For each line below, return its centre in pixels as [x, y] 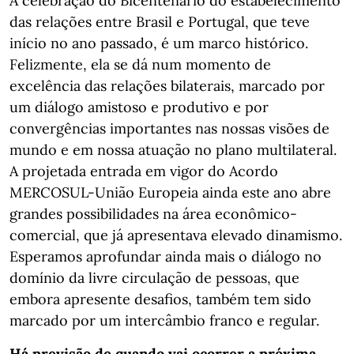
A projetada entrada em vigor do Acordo [144, 171]
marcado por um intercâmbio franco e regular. [164, 320]
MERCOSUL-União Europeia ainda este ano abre [170, 192]
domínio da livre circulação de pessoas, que [154, 278]
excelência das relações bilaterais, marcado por [167, 86]
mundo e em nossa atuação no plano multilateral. [173, 150]
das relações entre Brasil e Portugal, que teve [160, 22]
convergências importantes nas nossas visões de [169, 128]
